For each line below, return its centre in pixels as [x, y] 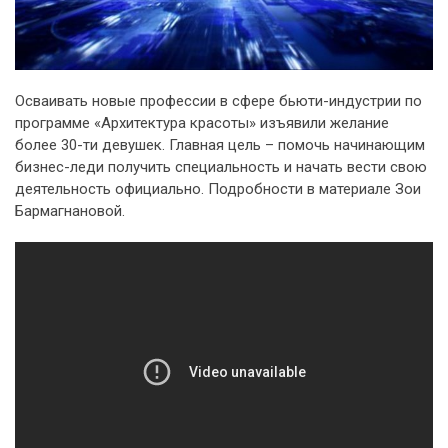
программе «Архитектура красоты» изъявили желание [202, 122]
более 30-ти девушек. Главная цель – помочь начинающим [220, 144]
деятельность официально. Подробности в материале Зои [218, 188]
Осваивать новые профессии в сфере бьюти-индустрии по [218, 100]
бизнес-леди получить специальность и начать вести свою [221, 166]
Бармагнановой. [70, 210]
